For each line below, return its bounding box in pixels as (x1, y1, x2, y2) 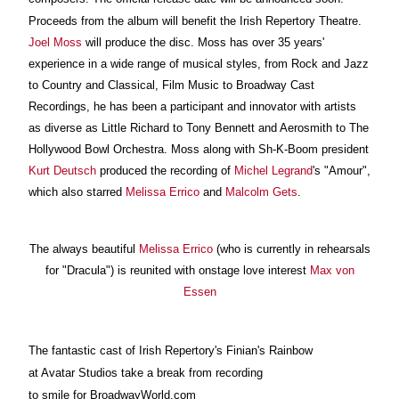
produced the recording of (96, 163, 234, 177)
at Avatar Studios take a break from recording (28, 365, 263, 379)
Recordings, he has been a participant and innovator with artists (28, 99, 356, 113)
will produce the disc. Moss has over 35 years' (82, 35, 324, 49)
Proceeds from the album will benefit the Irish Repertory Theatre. (28, 13, 362, 28)
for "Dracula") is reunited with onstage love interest (45, 263, 310, 277)
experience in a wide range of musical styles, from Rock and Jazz (28, 56, 369, 70)
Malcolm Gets (225, 184, 297, 199)
